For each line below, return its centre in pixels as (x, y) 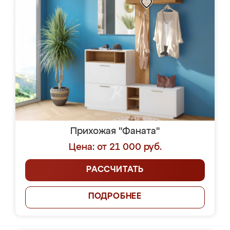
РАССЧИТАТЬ (115, 170)
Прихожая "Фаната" (115, 131)
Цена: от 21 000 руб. (115, 147)
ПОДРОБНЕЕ (115, 197)
